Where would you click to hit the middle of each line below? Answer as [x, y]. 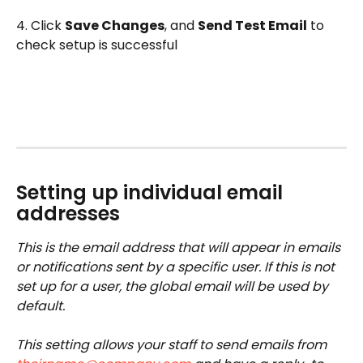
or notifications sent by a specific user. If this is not [177, 267]
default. [42, 305]
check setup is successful [97, 45]
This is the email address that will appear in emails [180, 247]
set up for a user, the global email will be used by [174, 286]
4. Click [41, 25]
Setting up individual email [152, 192]
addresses [68, 213]
